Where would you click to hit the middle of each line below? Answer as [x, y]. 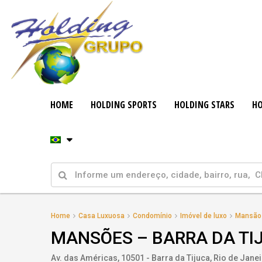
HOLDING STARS [205, 105]
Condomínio [152, 216]
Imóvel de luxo [204, 216]
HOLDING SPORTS [124, 105]
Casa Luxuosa [101, 216]
